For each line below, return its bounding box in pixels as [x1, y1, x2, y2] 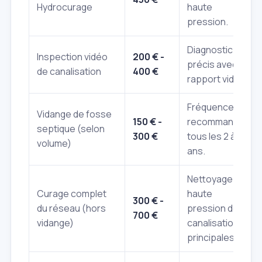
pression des [187, 201, 244, 215]
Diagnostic [187, 43, 233, 56]
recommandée [187, 115, 250, 128]
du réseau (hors [37, 201, 106, 215]
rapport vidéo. [187, 72, 248, 85]
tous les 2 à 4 [187, 129, 243, 143]
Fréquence [187, 100, 234, 113]
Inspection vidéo [37, 50, 108, 63]
